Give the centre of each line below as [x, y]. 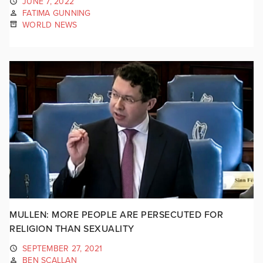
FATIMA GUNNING [57, 13]
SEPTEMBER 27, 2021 [63, 249]
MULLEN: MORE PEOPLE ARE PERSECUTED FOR [116, 215]
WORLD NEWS [50, 25]
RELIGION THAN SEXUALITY [72, 229]
